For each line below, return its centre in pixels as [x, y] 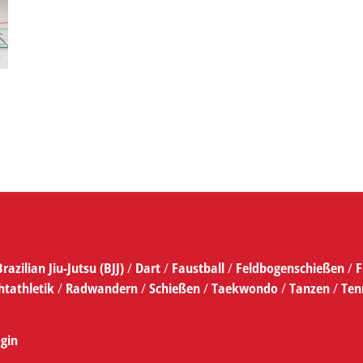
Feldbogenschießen [290, 269]
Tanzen [310, 289]
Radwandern [102, 289]
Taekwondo [245, 289]
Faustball [199, 269]
